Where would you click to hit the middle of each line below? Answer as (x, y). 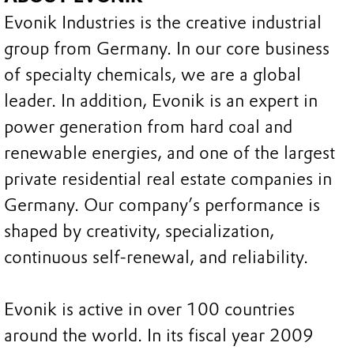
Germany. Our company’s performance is (162, 205)
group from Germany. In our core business (167, 49)
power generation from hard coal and (148, 127)
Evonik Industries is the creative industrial (163, 23)
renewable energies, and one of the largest (169, 153)
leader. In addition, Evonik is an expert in (161, 101)
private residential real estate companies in (168, 179)
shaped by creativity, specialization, (139, 232)
